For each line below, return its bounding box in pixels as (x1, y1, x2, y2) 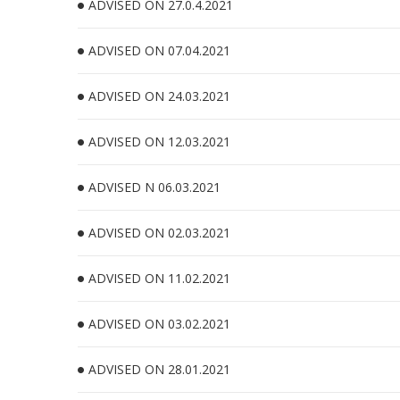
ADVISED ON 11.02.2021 (88, 270, 230, 287)
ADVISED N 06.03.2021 (88, 179, 221, 196)
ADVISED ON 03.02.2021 (88, 315, 230, 332)
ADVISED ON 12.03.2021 (88, 133, 230, 150)
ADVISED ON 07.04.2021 (88, 42, 230, 59)
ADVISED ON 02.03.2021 (88, 224, 230, 241)
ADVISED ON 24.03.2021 (88, 87, 230, 104)
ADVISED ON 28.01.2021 (88, 361, 230, 378)
